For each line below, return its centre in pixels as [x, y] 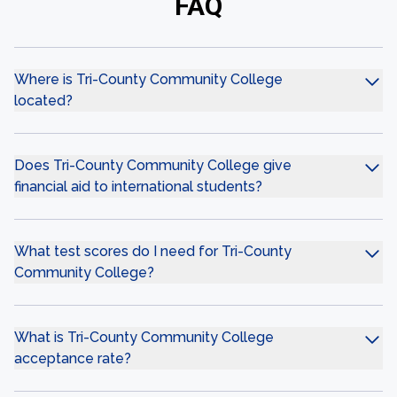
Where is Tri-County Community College [148, 79]
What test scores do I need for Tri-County [153, 251]
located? [43, 101]
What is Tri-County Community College [144, 337]
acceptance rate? [73, 358]
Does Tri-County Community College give [153, 165]
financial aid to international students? [138, 187]
